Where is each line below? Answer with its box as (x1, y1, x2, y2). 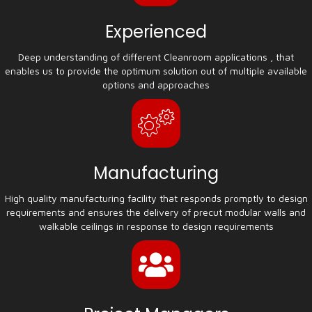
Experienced (105, 20, 207, 43)
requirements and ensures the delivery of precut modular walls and (6, 206, 306, 218)
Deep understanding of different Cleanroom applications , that (18, 51, 294, 63)
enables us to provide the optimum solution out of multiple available (5, 65, 307, 77)
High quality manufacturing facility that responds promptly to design (4, 192, 308, 204)
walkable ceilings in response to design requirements (38, 220, 274, 232)
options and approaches (102, 79, 210, 91)
